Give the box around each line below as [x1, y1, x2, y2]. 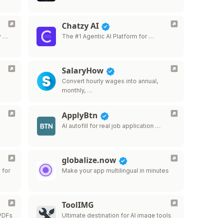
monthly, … [61, 87, 92, 94]
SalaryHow [61, 65, 106, 76]
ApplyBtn [61, 110, 100, 121]
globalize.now [61, 155, 118, 165]
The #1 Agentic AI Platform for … [61, 33, 154, 40]
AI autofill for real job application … [61, 122, 161, 129]
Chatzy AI [61, 20, 101, 31]
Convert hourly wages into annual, [61, 77, 158, 85]
